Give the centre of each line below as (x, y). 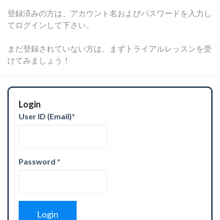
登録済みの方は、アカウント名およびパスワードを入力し (110, 13)
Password (38, 161)
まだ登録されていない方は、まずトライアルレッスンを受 (110, 48)
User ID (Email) (45, 116)
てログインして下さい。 (51, 25)
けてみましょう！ (39, 60)
